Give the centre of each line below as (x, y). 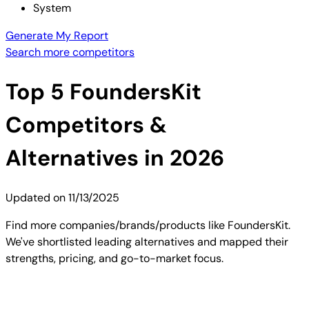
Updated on (37, 197)
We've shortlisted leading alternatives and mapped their (147, 241)
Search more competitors (70, 52)
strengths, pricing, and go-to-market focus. (114, 258)
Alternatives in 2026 (115, 158)
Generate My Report (57, 36)
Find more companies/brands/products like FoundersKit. (148, 225)
